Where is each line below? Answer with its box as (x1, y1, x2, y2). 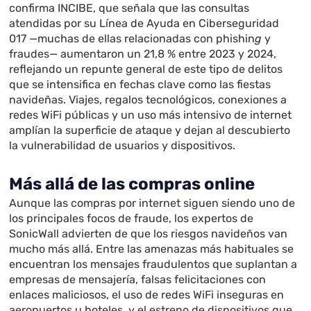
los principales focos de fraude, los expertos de (9, 212, 254, 226)
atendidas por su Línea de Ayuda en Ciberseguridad (9, 17, 280, 31)
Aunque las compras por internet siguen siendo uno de (9, 196, 296, 210)
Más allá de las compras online (9, 174, 255, 194)
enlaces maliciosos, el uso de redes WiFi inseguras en (9, 288, 285, 302)
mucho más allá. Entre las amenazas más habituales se (9, 242, 294, 256)
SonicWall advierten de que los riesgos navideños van (9, 227, 288, 241)
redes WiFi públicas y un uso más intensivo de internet (9, 108, 292, 122)
